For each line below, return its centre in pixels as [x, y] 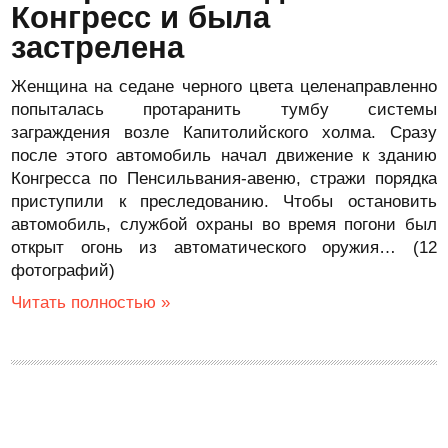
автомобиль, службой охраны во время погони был [224, 224]
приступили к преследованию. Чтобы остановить [224, 201]
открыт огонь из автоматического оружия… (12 [224, 247]
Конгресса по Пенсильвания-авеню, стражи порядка [224, 178]
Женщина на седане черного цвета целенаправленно [224, 86]
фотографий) [63, 270]
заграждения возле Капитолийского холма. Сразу [224, 132]
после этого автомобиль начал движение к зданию [224, 155]
